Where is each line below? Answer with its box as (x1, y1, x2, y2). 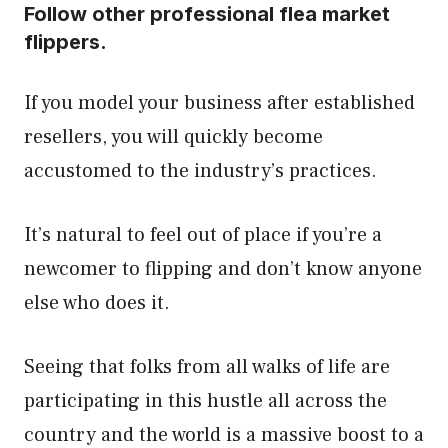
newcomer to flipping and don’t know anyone (24, 256, 422, 282)
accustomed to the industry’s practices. (24, 158, 382, 184)
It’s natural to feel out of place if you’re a (24, 222, 382, 248)
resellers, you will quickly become (24, 124, 323, 150)
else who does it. (24, 290, 175, 316)
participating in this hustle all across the (24, 388, 387, 414)
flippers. (24, 30, 112, 54)
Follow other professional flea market (24, 2, 390, 26)
